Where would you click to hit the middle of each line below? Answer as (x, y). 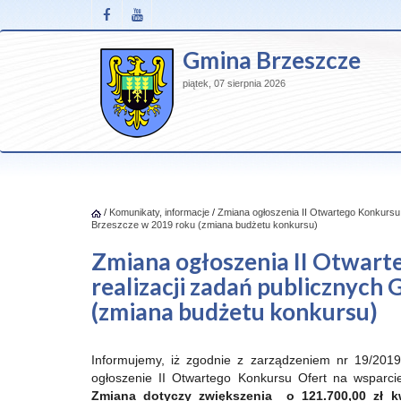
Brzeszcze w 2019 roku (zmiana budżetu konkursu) (205, 225)
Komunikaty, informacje (159, 212)
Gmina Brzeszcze (272, 60)
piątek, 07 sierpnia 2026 (234, 83)
